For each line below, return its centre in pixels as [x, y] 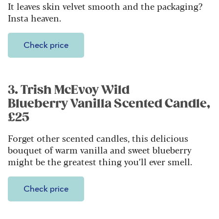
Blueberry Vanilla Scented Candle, [109, 104]
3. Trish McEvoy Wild [69, 90]
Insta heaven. [36, 18]
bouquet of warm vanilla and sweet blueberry [100, 150]
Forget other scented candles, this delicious [98, 138]
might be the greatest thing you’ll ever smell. [101, 162]
